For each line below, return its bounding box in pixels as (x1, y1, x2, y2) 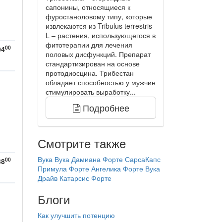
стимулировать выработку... (46, 87, 136, 97)
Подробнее (80, 101, 129, 114)
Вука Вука (38, 154, 69, 165)
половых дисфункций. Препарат (46, 49, 151, 59)
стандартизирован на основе (46, 58, 140, 69)
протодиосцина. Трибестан (46, 68, 134, 78)
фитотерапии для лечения (46, 40, 132, 50)
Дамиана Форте (71, 154, 123, 165)
